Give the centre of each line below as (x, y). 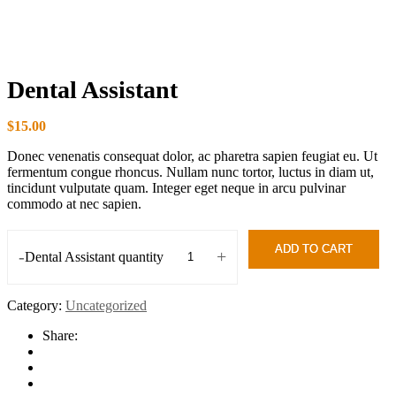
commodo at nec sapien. (74, 203)
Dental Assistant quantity (94, 256)
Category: (36, 305)
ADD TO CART (314, 248)
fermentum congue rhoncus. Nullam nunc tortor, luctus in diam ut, (190, 171)
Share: (60, 335)
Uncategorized (106, 305)
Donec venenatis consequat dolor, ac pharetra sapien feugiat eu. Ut (192, 156)
